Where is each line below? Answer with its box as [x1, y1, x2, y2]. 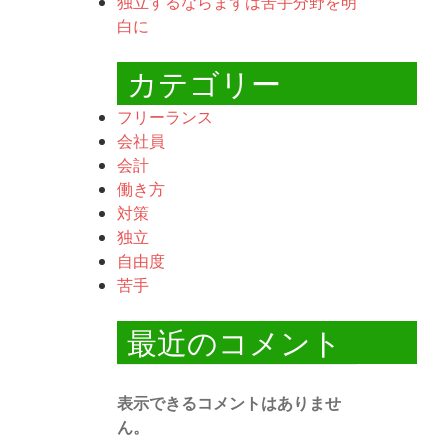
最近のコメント [127, 321, 342, 363]
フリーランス [117, 105, 213, 128]
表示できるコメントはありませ [117, 392, 341, 415]
